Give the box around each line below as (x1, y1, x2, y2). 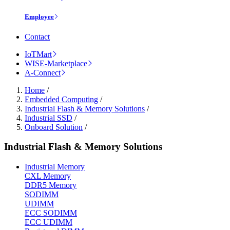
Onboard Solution (25, 122, 83, 131)
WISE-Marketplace (25, 59, 87, 68)
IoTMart (25, 49, 52, 59)
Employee (25, 12, 54, 21)
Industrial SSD (25, 113, 72, 122)
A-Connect (25, 68, 61, 77)
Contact (25, 32, 50, 41)
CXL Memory (25, 171, 71, 181)
